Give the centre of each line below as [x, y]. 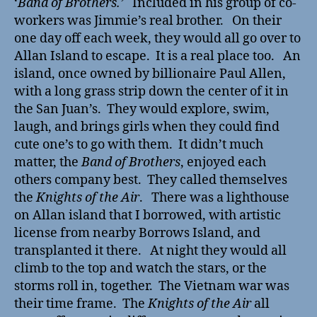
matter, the [48, 163]
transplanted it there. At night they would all [150, 251]
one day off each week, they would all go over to [157, 39]
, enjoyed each [223, 163]
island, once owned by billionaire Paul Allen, [150, 74]
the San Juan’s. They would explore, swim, [142, 110]
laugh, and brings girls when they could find [147, 127]
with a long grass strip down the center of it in [151, 92]
